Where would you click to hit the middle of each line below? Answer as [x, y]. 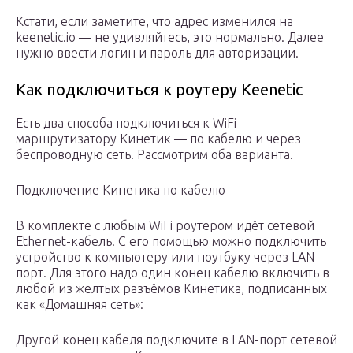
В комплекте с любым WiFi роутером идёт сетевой [165, 226]
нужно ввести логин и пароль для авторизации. [157, 53]
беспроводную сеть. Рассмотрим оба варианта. [154, 155]
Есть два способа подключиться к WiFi [126, 123]
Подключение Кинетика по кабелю [121, 190]
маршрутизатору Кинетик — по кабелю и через [158, 139]
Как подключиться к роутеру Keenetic [159, 90]
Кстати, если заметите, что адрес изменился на [154, 22]
